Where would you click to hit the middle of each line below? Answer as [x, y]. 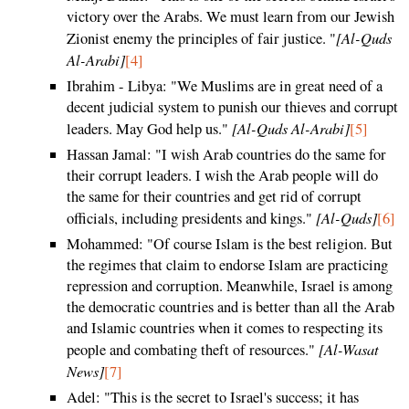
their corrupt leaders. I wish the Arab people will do [222, 176]
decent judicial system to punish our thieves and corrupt [232, 107]
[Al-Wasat [349, 349]
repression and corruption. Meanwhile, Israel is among [230, 286]
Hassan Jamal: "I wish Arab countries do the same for [226, 155]
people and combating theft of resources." [193, 350]
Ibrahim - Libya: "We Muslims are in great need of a [225, 86]
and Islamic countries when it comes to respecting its [225, 328]
